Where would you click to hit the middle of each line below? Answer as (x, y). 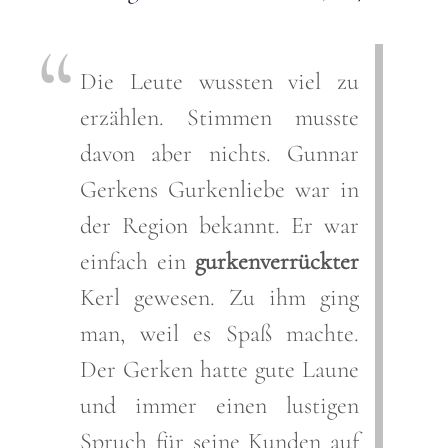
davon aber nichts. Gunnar (219, 153)
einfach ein (137, 261)
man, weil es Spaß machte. (219, 333)
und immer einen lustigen (219, 405)
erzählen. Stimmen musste (219, 117)
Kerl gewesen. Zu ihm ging (219, 297)
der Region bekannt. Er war (219, 225)
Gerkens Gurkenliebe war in (219, 189)
